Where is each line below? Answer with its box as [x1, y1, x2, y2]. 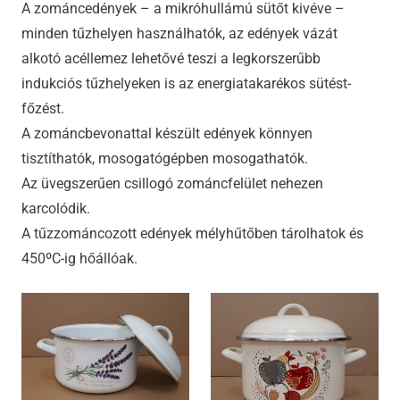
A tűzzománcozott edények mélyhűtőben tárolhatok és [21, 225, 363, 242]
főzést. [21, 100, 64, 117]
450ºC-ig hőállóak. [21, 250, 137, 267]
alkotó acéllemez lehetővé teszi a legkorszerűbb [21, 50, 321, 67]
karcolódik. [21, 200, 90, 217]
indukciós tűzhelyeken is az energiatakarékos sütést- [21, 75, 351, 92]
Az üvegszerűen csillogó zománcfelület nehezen [21, 175, 323, 192]
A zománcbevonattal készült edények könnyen [21, 125, 312, 142]
